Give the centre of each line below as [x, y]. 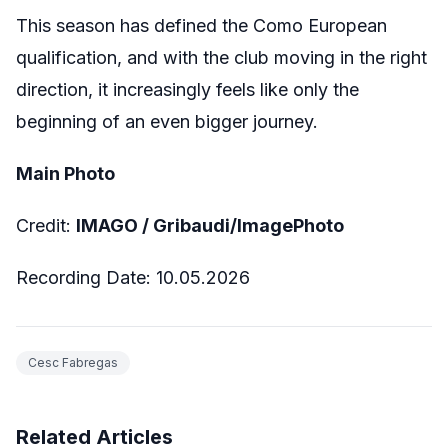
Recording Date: [83, 277]
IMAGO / [112, 225]
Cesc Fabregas [73, 362]
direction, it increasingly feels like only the [187, 89]
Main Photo [65, 173]
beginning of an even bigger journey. [167, 121]
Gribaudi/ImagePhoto [248, 225]
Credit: [46, 225]
